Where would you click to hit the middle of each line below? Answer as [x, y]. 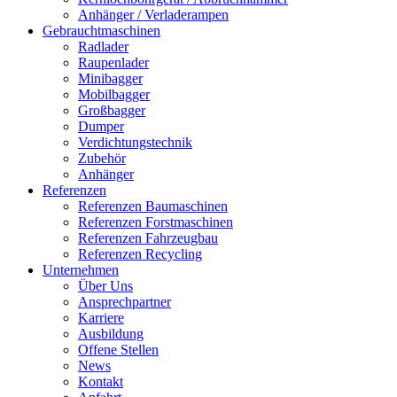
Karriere [101, 318]
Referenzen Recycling [140, 254]
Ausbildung [111, 334]
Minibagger [110, 78]
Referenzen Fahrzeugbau [148, 238]
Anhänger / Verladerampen [153, 15]
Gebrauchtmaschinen [101, 31]
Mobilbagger [114, 94]
